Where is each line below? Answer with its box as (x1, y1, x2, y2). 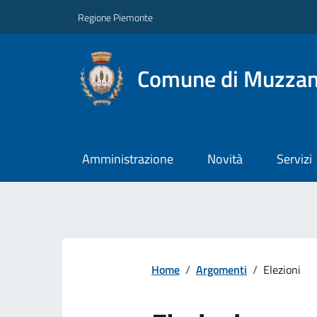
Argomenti (196, 261, 247, 279)
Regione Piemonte (78, 9, 153, 25)
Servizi (276, 149, 312, 169)
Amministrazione (81, 149, 173, 169)
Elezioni (263, 261, 301, 279)
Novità (207, 149, 243, 169)
